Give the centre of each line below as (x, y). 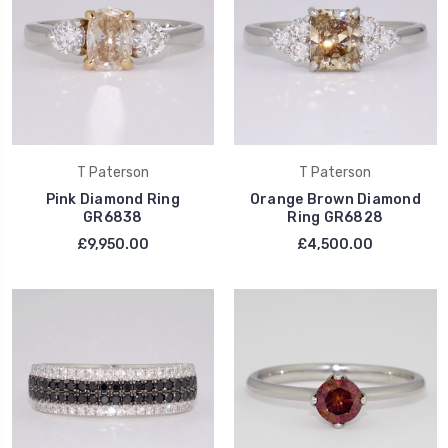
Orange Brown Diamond (335, 200)
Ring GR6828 (335, 218)
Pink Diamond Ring (112, 200)
